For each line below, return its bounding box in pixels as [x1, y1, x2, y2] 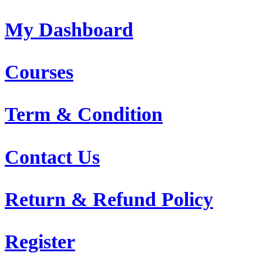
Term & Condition [5, 103, 163, 126]
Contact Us [5, 146, 100, 168]
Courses [5, 61, 73, 83]
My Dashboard [5, 18, 133, 41]
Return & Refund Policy [5, 188, 213, 210]
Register [5, 231, 75, 253]
